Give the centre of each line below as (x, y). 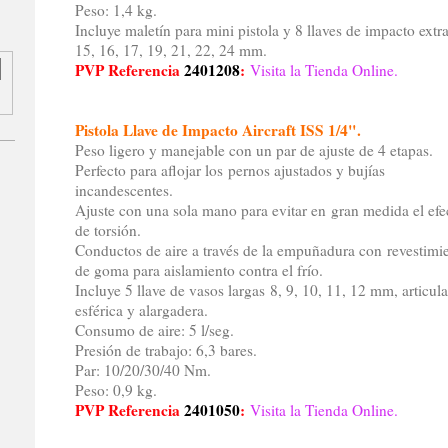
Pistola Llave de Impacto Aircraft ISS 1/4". (217, 130)
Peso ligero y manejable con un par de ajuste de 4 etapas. (253, 150)
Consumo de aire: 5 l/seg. (154, 330)
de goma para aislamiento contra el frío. (198, 270)
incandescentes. (123, 190)
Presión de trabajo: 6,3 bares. (165, 350)
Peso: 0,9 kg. (115, 390)
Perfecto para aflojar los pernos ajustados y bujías (229, 170)
